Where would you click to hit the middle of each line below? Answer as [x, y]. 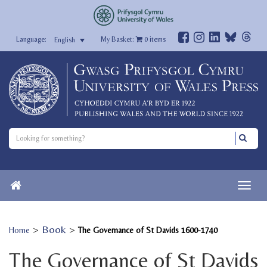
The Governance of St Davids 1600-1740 [148, 230]
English [64, 40]
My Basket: [118, 39]
